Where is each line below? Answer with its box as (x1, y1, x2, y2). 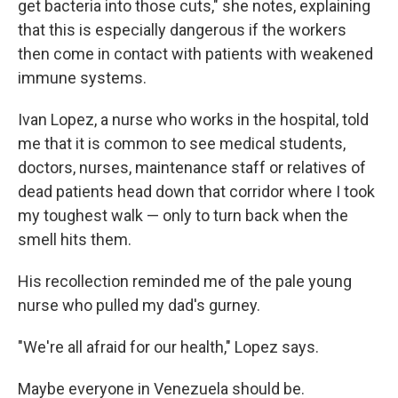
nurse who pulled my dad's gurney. (18, 295, 260, 314)
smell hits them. (18, 229, 131, 249)
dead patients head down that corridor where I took (18, 181, 375, 201)
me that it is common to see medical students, (18, 133, 346, 153)
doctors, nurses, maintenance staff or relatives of (18, 157, 366, 177)
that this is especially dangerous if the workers (18, 20, 346, 39)
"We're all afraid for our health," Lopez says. (18, 337, 319, 356)
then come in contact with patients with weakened (18, 44, 373, 63)
